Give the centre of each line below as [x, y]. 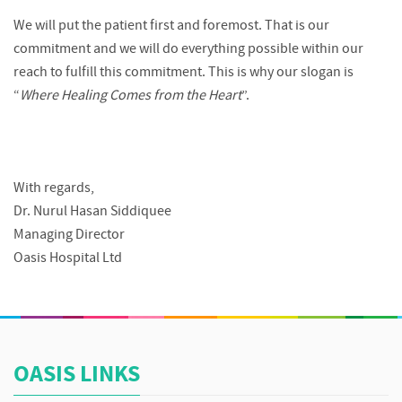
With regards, [54, 189]
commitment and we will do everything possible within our [188, 50]
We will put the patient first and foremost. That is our [171, 26]
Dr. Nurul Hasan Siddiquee [92, 212]
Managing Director [69, 236]
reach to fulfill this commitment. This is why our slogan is [184, 73]
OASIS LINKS [77, 376]
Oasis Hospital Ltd [68, 259]
